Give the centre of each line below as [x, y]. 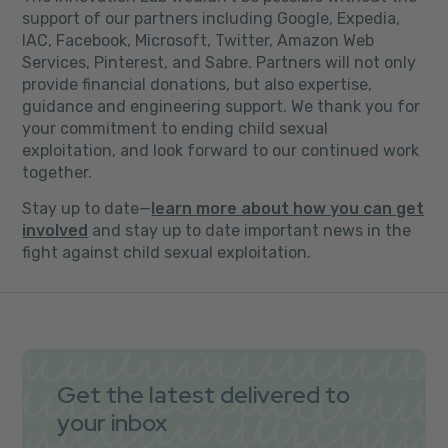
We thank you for [356, 106]
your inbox [112, 422]
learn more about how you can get [288, 208]
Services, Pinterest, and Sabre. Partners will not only [219, 62]
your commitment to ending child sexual [175, 128]
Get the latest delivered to [204, 394]
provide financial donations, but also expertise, [197, 84]
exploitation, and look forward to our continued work [221, 150]
